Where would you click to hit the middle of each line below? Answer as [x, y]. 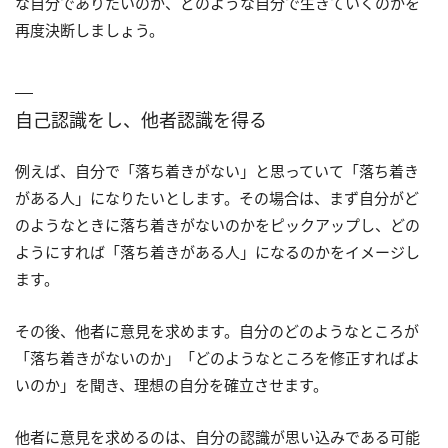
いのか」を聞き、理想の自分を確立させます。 [171, 384]
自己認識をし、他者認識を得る [141, 119]
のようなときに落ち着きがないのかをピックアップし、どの [217, 224]
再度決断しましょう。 [89, 29]
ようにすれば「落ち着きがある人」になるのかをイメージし [217, 251]
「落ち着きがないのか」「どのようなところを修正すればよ [217, 357]
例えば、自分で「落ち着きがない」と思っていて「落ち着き [217, 170]
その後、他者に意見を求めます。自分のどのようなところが [217, 330]
